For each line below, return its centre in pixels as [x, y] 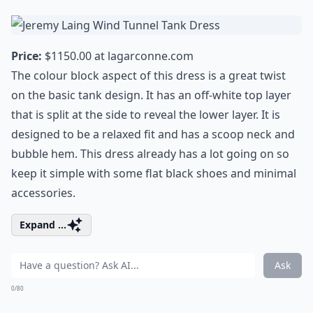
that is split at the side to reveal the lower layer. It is [146, 115]
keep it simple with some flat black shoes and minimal [154, 173]
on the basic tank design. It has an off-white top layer [151, 95]
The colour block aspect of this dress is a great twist [148, 75]
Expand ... [43, 225]
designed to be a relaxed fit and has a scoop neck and [153, 134]
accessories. [43, 193]
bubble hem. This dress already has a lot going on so [150, 154]
